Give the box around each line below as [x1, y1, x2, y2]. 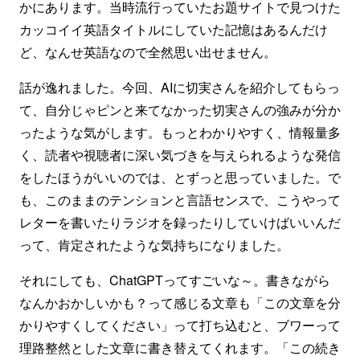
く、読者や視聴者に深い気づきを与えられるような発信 [19, 145, 341, 164]
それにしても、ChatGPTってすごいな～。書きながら [19, 271, 330, 289]
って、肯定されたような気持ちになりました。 [19, 235, 289, 254]
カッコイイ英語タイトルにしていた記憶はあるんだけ [19, 20, 328, 39]
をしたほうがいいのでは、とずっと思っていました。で [19, 168, 341, 186]
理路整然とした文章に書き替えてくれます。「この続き [19, 338, 341, 357]
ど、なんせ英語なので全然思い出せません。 [19, 43, 276, 61]
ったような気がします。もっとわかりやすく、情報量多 [19, 123, 341, 141]
